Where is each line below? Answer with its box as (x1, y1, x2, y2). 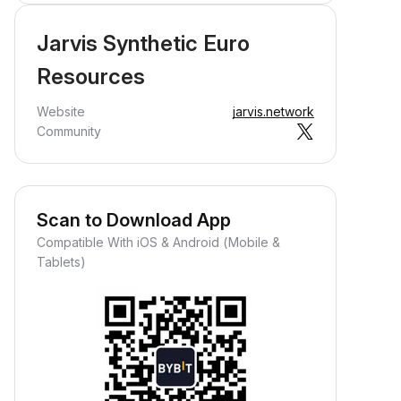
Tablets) (37, 254, 86, 269)
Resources (37, 64, 145, 90)
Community (37, 124, 101, 139)
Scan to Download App (37, 209, 231, 231)
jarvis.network (233, 104, 314, 119)
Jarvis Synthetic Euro (37, 30, 250, 56)
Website (37, 104, 85, 119)
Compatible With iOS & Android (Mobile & (37, 235, 280, 250)
